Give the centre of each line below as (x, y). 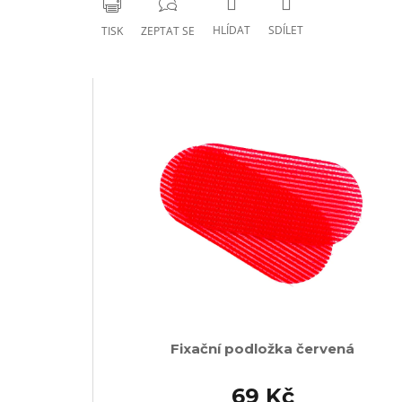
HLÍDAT (232, 30)
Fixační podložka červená (263, 349)
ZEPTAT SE (168, 31)
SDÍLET (286, 30)
